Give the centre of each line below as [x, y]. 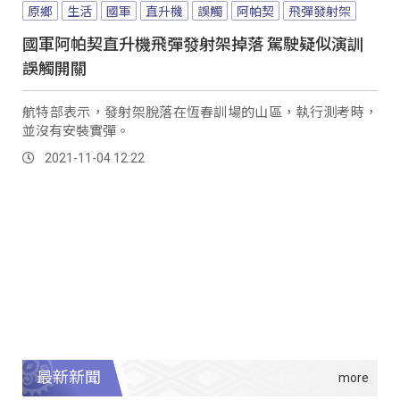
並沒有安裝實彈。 [76, 129]
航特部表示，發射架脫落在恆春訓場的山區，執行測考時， [200, 111]
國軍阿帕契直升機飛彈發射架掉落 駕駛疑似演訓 [193, 42]
